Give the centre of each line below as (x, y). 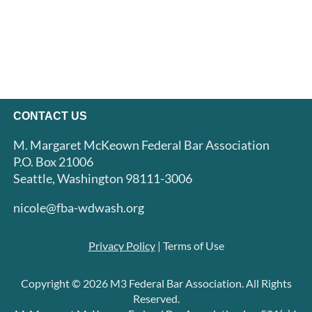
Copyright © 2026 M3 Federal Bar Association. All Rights (156, 283)
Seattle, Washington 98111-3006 (103, 178)
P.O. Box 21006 (53, 161)
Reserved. (156, 298)
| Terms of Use (189, 245)
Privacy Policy (122, 245)
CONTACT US (50, 116)
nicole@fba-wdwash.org (79, 207)
